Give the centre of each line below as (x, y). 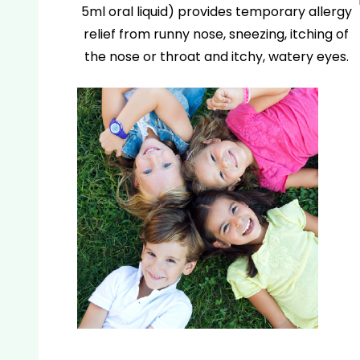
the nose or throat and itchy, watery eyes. (216, 56)
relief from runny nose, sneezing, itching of (216, 34)
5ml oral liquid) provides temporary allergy (216, 11)
